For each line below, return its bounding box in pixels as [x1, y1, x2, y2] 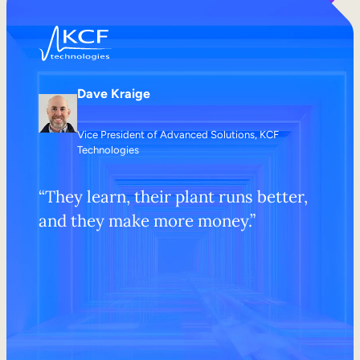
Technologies [77, 144, 139, 157]
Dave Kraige [77, 86, 150, 102]
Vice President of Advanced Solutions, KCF [77, 129, 279, 141]
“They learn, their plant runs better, [39, 185, 308, 207]
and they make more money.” [39, 209, 256, 231]
